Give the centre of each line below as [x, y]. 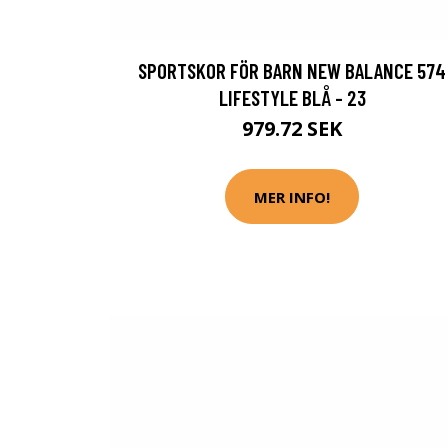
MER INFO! [292, 196]
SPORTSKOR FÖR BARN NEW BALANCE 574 [292, 70]
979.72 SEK [292, 128]
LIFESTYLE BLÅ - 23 [292, 97]
